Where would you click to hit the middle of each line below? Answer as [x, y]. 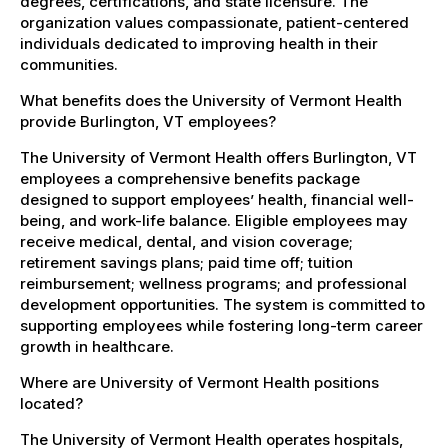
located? [51, 403]
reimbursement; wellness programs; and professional [213, 283]
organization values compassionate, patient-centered [214, 22]
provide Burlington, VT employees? [148, 121]
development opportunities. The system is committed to [222, 304]
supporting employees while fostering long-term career [221, 325]
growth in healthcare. [97, 346]
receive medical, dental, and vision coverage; [186, 241]
